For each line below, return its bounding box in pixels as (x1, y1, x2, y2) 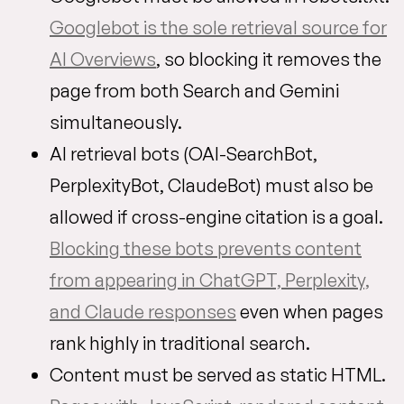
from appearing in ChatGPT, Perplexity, (50, 269, 370, 291)
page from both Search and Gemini (50, 79, 339, 102)
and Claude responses (50, 300, 236, 323)
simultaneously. (50, 111, 182, 133)
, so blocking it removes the (156, 48, 381, 70)
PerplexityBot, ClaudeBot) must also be (50, 174, 373, 197)
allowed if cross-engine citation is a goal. (50, 206, 383, 228)
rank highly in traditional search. (50, 332, 310, 354)
